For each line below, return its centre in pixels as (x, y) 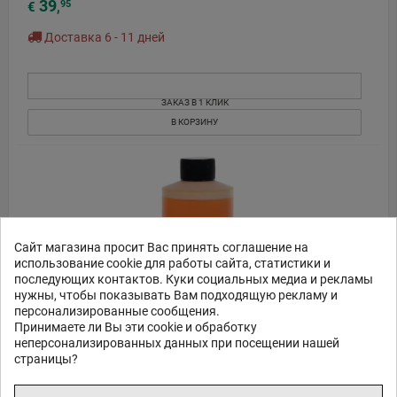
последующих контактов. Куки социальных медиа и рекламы (194, 279)
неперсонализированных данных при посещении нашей (177, 343)
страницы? (46, 359)
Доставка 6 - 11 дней (103, 38)
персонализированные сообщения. (118, 311)
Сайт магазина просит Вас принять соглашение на (161, 247)
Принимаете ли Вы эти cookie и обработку (136, 327)
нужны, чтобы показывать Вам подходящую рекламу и (176, 295)
